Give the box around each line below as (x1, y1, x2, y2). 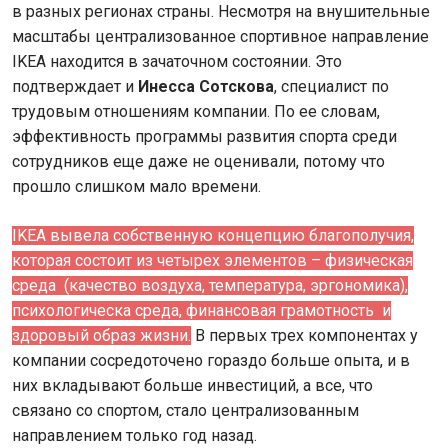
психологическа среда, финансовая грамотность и (12, 301, 391, 320)
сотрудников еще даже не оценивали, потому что (12, 152, 385, 171)
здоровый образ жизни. (12, 326, 191, 345)
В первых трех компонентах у (191, 326, 418, 345)
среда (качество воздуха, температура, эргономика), (12, 276, 408, 295)
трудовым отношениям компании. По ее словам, (12, 102, 380, 121)
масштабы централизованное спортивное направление (12, 27, 429, 46)
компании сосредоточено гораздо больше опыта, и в (12, 351, 410, 370)
